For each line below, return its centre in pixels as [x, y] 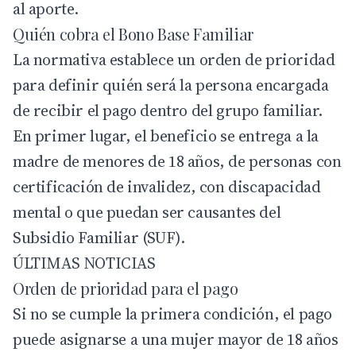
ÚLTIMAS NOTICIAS [84, 263]
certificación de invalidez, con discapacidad [167, 187]
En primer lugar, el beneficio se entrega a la [166, 136]
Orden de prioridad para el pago [126, 288]
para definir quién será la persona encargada [171, 85]
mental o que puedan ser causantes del [147, 213]
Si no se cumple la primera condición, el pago [173, 314]
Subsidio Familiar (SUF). [99, 238]
